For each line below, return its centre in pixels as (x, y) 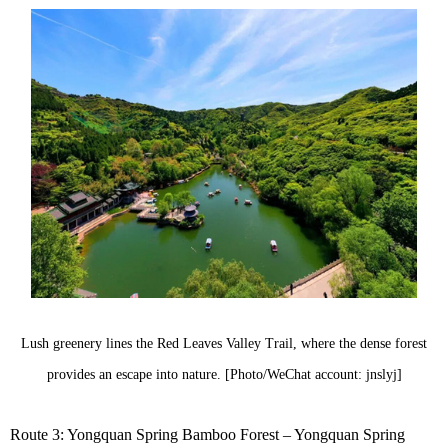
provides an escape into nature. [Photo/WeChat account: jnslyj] (224, 375)
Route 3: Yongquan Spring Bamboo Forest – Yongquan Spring (207, 435)
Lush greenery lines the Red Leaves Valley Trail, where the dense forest (224, 344)
